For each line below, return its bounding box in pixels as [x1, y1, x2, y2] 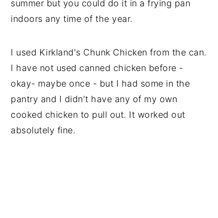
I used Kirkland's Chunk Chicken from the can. [11, 47, 207, 57]
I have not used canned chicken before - [11, 62, 183, 73]
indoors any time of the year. [11, 13, 133, 24]
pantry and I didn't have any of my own [11, 93, 178, 104]
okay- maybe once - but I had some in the [11, 78, 190, 89]
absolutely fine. [11, 125, 76, 135]
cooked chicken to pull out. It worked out [11, 109, 185, 120]
